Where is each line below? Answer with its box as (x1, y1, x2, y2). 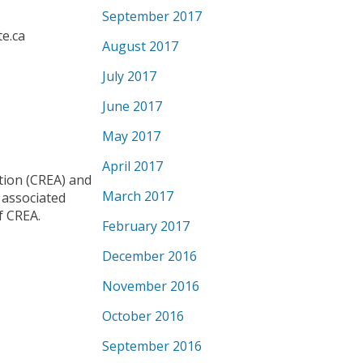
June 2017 (102, 97, 162, 115)
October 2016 (102, 307, 184, 325)
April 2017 (102, 157, 163, 175)
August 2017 (102, 37, 178, 55)
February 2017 (102, 217, 190, 235)
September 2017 (102, 7, 202, 25)
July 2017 (102, 67, 156, 85)
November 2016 (102, 277, 199, 295)
